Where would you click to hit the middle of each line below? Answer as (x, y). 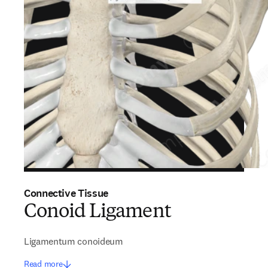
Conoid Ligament (98, 212)
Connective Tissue (66, 193)
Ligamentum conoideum (74, 241)
